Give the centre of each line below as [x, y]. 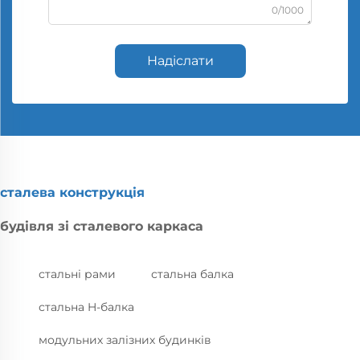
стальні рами [77, 274]
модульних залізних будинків [125, 340]
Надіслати [180, 60]
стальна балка [192, 274]
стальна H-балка [86, 307]
